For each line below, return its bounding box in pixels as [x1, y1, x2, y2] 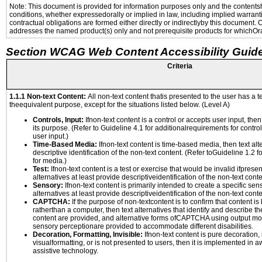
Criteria [167, 62, 192, 70]
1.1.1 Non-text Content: [9, 92, 88, 101]
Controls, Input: [33, 116, 85, 124]
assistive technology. [33, 247, 98, 255]
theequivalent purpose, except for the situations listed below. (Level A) [9, 101, 230, 109]
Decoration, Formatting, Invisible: [33, 230, 143, 239]
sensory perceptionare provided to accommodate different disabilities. [33, 222, 253, 230]
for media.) [33, 157, 67, 165]
